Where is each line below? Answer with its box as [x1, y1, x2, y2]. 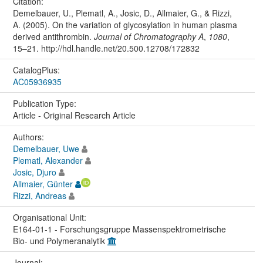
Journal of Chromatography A [93, 31, 204, 43]
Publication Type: [12, 97, 79, 110]
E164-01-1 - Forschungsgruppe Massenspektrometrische [12, 223, 226, 235]
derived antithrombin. [12, 31, 94, 43]
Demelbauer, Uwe [12, 143, 79, 155]
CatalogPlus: [12, 64, 62, 76]
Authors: [12, 131, 46, 143]
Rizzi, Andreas [12, 190, 66, 202]
